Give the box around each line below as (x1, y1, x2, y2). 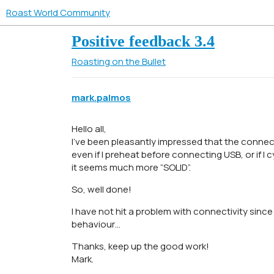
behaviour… (72, 218, 120, 231)
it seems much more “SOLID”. (72, 161, 191, 174)
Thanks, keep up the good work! (72, 240, 209, 253)
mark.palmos (72, 91, 131, 105)
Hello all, (72, 122, 106, 136)
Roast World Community (6, 6, 110, 19)
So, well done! (72, 183, 131, 196)
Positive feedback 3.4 (72, 32, 215, 50)
